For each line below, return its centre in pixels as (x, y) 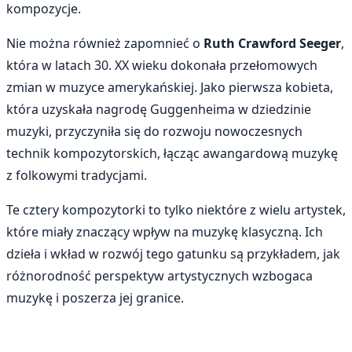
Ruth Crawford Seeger (271, 44)
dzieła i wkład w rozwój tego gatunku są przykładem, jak (173, 254)
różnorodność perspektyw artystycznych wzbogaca (159, 276)
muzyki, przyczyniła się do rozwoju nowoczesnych (154, 132)
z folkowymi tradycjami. (77, 176)
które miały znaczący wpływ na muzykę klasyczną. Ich (165, 232)
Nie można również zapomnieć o (103, 44)
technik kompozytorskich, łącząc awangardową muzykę (172, 154)
